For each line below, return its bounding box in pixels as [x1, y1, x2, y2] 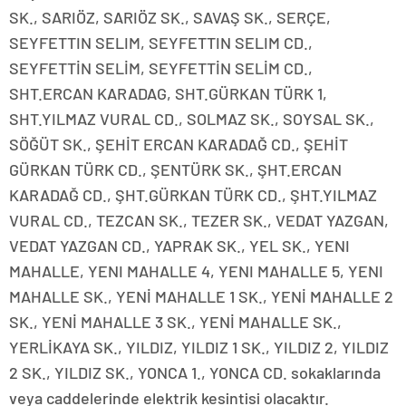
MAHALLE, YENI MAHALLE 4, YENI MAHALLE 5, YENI [9, 261, 383, 282]
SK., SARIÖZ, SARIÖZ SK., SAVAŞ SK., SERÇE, [9, 7, 331, 28]
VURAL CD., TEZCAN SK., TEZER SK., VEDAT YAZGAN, [9, 210, 389, 231]
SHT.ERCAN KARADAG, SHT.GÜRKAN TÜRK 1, [9, 83, 327, 104]
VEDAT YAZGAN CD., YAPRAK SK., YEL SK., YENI [9, 236, 350, 256]
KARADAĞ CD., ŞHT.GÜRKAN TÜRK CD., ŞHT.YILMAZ [9, 185, 377, 206]
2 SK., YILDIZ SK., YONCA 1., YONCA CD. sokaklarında [9, 362, 381, 383]
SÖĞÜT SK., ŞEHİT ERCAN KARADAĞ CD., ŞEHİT [9, 134, 348, 155]
